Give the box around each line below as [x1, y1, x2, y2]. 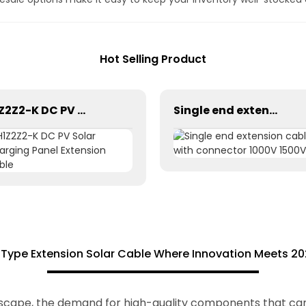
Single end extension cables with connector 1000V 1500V [269, 102, 277, 118]
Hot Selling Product [100, 51, 206, 67]
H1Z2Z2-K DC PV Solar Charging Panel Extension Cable [77, 102, 85, 118]
